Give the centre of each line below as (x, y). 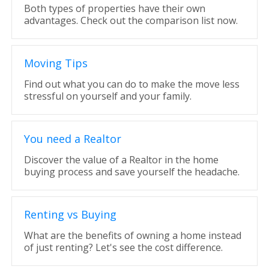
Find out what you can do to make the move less (131, 84)
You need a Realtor (72, 139)
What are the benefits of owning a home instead (132, 235)
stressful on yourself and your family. (107, 96)
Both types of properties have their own (114, 8)
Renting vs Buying (70, 214)
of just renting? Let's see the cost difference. (123, 247)
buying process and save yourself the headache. (131, 172)
